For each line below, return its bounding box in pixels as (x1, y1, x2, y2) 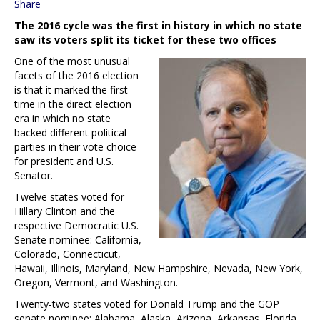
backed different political (14, 125, 126, 139)
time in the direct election (14, 96, 131, 111)
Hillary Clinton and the (14, 204, 115, 218)
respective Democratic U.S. (14, 218, 139, 232)
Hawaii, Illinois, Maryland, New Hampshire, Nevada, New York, (14, 261, 303, 275)
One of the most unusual (14, 54, 130, 68)
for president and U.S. (14, 154, 114, 168)
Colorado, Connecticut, (14, 246, 121, 261)
